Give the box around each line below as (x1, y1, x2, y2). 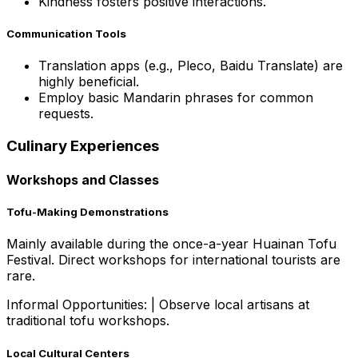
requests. (38, 105, 93, 122)
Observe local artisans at (159, 296, 309, 313)
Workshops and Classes (6, 172, 159, 189)
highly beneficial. (38, 74, 139, 90)
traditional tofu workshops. (6, 312, 169, 329)
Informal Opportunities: (6, 296, 147, 313)
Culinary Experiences (6, 136, 159, 155)
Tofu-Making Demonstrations (6, 205, 169, 219)
